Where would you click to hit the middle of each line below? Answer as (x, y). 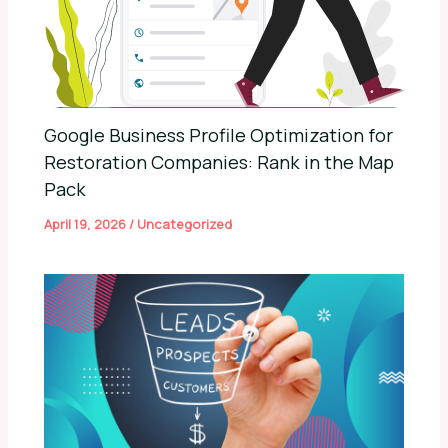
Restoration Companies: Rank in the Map (219, 162)
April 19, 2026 (87, 224)
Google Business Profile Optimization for (219, 135)
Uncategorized (185, 224)
